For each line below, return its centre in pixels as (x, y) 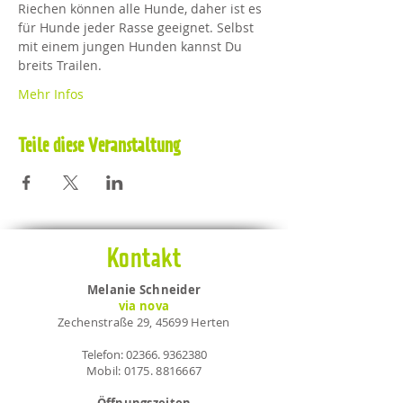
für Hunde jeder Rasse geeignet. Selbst (138, 27)
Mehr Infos (51, 94)
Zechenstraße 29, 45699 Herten (144, 322)
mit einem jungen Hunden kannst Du (132, 46)
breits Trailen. (60, 65)
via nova (144, 306)
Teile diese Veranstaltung (99, 147)
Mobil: (105, 371)
